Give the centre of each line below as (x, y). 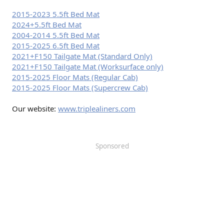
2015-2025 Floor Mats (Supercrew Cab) (80, 87)
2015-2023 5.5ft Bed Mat (56, 14)
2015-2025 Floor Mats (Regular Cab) (75, 77)
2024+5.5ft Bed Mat (47, 24)
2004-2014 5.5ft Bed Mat (56, 35)
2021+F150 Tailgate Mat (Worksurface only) (88, 66)
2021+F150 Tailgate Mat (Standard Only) (82, 56)
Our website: (35, 108)
